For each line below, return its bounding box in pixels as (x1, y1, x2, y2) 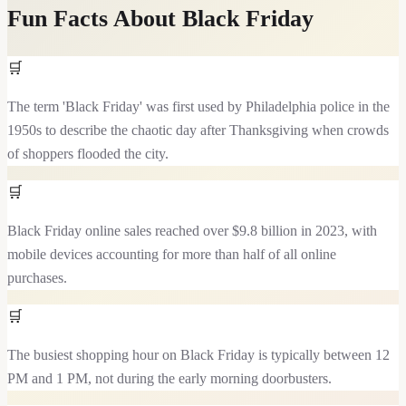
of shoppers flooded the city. (7, 145, 169, 161)
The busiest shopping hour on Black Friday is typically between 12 (7, 346, 390, 362)
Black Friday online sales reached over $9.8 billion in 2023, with (7, 222, 377, 238)
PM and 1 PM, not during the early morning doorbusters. (7, 370, 332, 386)
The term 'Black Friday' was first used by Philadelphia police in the (7, 98, 390, 114)
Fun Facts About (7, 5, 182, 32)
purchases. (7, 269, 67, 285)
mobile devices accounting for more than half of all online (7, 246, 336, 262)
